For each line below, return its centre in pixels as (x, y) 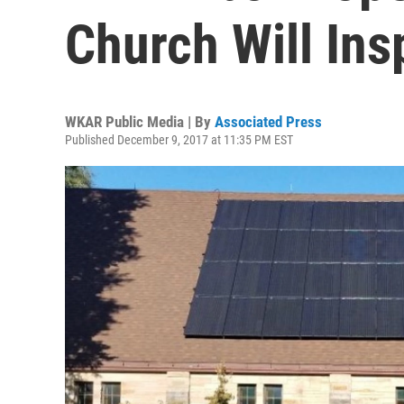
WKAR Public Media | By (140, 122)
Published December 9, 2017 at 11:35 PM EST (179, 140)
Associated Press (268, 122)
